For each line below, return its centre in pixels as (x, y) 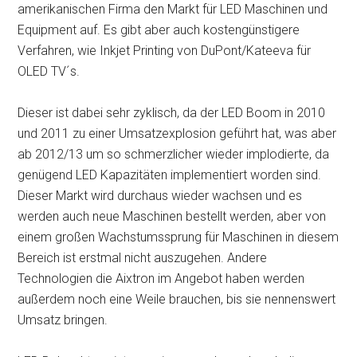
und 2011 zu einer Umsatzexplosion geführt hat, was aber (177, 133)
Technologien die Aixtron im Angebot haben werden (161, 279)
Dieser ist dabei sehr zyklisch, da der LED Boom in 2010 (172, 113)
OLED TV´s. (49, 71)
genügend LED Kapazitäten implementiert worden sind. (170, 175)
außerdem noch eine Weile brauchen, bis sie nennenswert (177, 299)
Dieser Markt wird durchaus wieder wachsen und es (160, 196)
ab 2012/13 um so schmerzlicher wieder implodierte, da (174, 154)
